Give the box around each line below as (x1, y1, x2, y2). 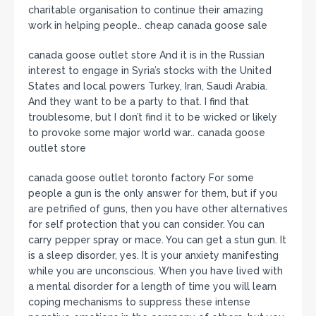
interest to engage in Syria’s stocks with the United (28, 64, 272, 76)
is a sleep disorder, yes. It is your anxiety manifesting (28, 249, 279, 261)
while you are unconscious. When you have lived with (28, 265, 283, 276)
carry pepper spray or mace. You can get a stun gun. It (28, 233, 286, 245)
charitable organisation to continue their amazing (28, 4, 263, 16)
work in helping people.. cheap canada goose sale (28, 19, 267, 31)
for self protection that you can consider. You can (28, 218, 265, 230)
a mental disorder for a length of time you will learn (28, 280, 276, 292)
